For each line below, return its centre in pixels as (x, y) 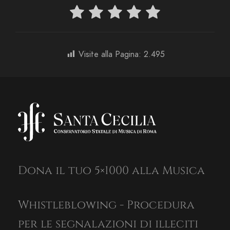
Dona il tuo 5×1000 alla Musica (111, 170)
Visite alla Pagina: (110, 55)
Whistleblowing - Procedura (106, 205)
